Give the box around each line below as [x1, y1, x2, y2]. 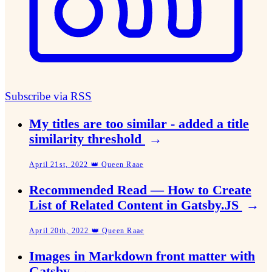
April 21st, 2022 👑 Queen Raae [29, 160, 144, 169]
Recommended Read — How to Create [29, 183, 251, 197]
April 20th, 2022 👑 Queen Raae [29, 226, 144, 235]
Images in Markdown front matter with [29, 248, 255, 263]
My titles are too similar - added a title [29, 117, 249, 132]
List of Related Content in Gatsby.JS [29, 198, 242, 212]
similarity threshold [29, 132, 145, 147]
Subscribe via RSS [5, 90, 92, 103]
